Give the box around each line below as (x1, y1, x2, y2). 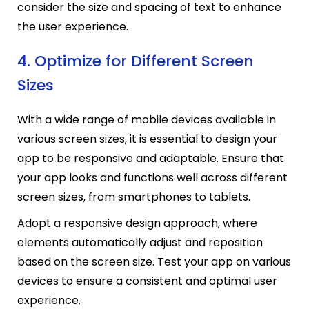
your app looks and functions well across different (17, 170, 288, 186)
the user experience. (17, 18, 128, 34)
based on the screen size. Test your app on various (17, 254, 291, 270)
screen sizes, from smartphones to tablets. (17, 189, 250, 206)
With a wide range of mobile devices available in (17, 112, 276, 128)
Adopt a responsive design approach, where (17, 215, 257, 232)
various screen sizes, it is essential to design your (17, 131, 277, 148)
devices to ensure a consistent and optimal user (17, 273, 277, 290)
